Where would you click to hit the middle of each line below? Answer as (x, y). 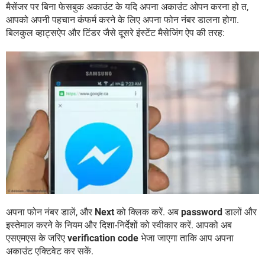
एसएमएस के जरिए (37, 238)
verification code (103, 238)
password (202, 212)
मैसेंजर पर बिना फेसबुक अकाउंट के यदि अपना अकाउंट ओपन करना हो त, (127, 7)
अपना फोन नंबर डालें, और (50, 212)
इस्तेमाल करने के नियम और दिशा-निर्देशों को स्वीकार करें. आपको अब (119, 225)
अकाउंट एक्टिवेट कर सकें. (50, 251)
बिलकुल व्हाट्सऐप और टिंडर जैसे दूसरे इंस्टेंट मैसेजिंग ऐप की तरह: (115, 33)
